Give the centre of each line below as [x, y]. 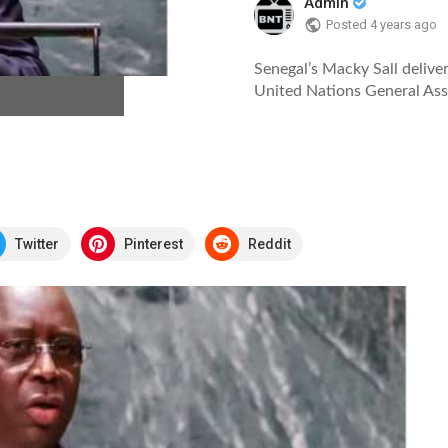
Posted [348, 25]
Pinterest [153, 243]
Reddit [269, 243]
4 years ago [403, 25]
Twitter [37, 243]
